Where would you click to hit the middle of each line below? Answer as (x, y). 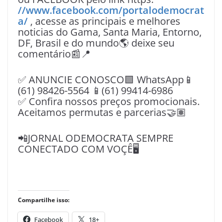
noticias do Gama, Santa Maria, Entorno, (110, 32)
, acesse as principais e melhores (104, 21)
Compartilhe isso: (44, 200)
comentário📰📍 (54, 54)
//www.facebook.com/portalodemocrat (111, 10)
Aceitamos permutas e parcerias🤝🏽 (102, 112)
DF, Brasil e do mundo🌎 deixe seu (96, 43)
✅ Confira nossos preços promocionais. (109, 102)
